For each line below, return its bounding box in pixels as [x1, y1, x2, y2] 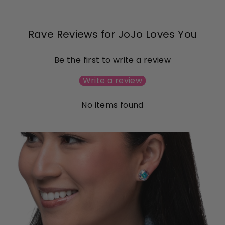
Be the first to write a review [54, 54, 171, 66]
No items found [81, 99, 144, 111]
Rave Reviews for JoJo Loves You [28, 27, 197, 41]
